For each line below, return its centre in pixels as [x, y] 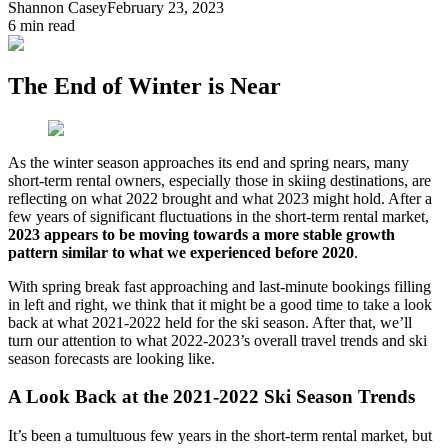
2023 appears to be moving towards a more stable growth [201, 234]
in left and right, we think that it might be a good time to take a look [220, 304]
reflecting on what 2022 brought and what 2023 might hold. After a [220, 198]
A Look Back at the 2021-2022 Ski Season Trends [211, 397]
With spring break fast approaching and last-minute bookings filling [219, 286]
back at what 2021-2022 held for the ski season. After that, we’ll [210, 322]
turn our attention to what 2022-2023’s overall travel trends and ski [217, 340]
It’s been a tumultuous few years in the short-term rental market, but [220, 436]
